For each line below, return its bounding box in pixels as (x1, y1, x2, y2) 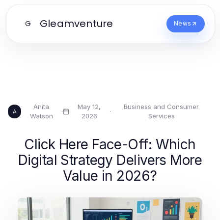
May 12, (78, 103, 101, 110)
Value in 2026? (63, 167, 157, 184)
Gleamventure (40, 17, 113, 30)
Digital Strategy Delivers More (18, 152, 202, 168)
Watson (29, 112, 53, 120)
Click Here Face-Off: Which (24, 136, 196, 153)
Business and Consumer (124, 103, 199, 110)
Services (148, 112, 175, 120)
